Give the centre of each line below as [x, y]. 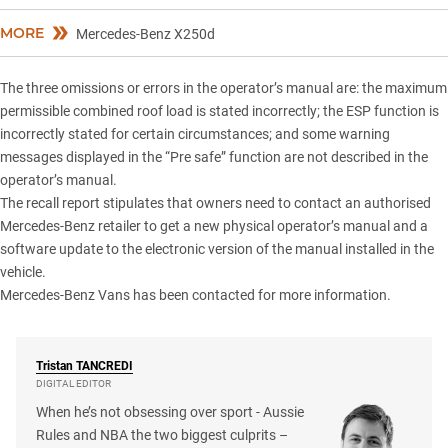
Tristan [54, 366]
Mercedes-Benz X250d [145, 34]
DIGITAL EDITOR [73, 384]
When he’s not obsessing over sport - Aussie [170, 412]
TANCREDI [104, 366]
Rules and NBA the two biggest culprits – [162, 435]
